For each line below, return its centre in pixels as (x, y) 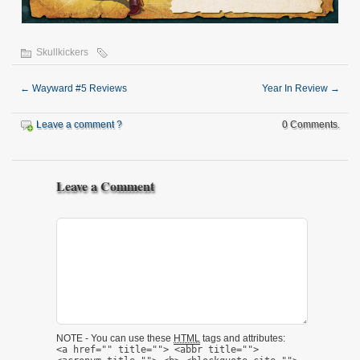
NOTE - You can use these (115, 339)
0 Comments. (311, 125)
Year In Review (296, 89)
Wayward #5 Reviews (78, 89)
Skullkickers (62, 53)
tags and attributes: (243, 339)
